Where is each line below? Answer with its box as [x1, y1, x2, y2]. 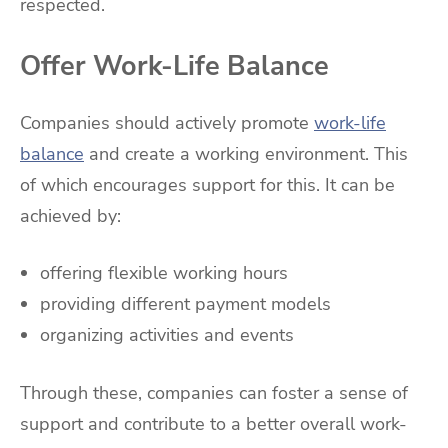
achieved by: [20, 203, 121, 228]
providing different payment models [40, 292, 331, 317]
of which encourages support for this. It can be [20, 172, 395, 197]
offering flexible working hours [40, 261, 288, 286]
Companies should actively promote [20, 110, 314, 135]
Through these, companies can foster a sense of [20, 381, 408, 406]
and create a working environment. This [84, 141, 408, 166]
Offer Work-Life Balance [20, 48, 329, 85]
